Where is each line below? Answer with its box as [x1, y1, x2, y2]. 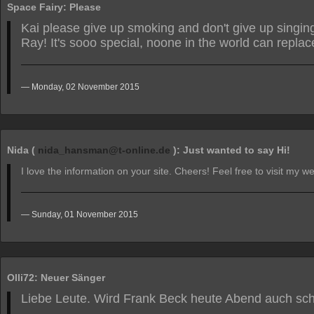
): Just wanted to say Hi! [170, 144, 290, 156]
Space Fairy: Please [7, 1, 101, 13]
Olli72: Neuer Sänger [7, 272, 105, 283]
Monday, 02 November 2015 [32, 82, 139, 92]
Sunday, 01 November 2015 [32, 210, 138, 219]
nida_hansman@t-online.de [38, 144, 170, 156]
